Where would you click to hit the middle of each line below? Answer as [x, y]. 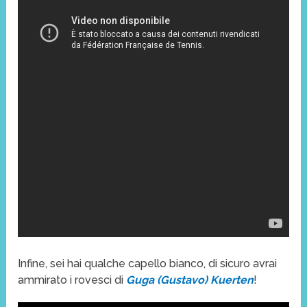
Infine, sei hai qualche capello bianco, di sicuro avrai [148, 263]
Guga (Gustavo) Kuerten [190, 280]
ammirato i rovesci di [72, 280]
